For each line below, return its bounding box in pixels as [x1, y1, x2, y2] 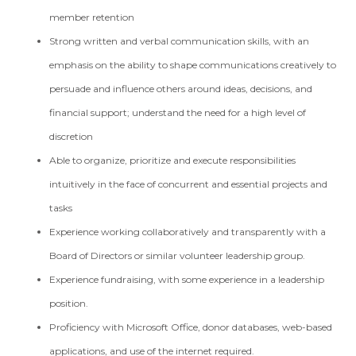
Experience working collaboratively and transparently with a [49, 226, 327, 238]
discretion [49, 130, 96, 142]
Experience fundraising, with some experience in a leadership [49, 273, 325, 285]
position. [49, 297, 91, 309]
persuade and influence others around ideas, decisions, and [49, 83, 313, 95]
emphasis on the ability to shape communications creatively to [49, 59, 337, 71]
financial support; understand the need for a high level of [49, 106, 307, 118]
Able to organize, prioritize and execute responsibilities [49, 154, 296, 166]
